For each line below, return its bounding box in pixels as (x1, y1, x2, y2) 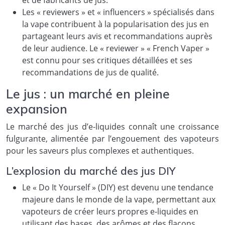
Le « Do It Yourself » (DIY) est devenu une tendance (22, 181, 213, 193)
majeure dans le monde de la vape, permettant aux (22, 193, 215, 205)
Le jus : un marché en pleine (6, 85, 170, 101)
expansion (6, 100, 67, 117)
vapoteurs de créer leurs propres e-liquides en (22, 205, 198, 217)
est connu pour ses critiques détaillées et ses (22, 54, 192, 66)
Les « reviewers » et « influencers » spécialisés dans (22, 6, 214, 18)
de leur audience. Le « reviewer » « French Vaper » (22, 42, 209, 54)
